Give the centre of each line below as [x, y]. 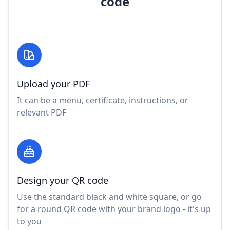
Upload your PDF [53, 83]
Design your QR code [63, 180]
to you [29, 221]
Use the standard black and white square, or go [109, 196]
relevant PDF [42, 112]
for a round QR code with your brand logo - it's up [114, 209]
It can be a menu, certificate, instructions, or [103, 100]
